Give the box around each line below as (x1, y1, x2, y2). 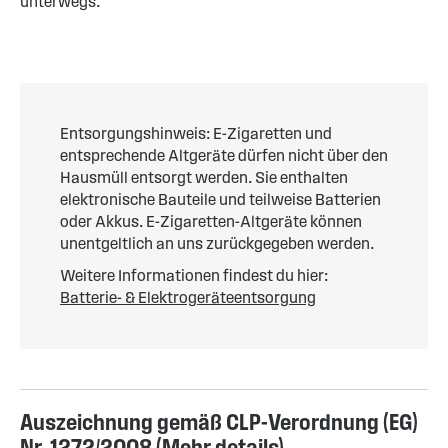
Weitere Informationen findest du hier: (60, 267, 328, 285)
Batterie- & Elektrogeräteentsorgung (60, 289, 316, 307)
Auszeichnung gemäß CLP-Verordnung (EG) (20, 410, 418, 435)
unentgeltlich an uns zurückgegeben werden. (60, 235, 374, 253)
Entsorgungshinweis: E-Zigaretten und (60, 125, 332, 143)
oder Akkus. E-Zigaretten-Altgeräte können (60, 213, 362, 231)
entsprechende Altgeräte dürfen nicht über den (60, 147, 388, 165)
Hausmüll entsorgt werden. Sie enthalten (60, 169, 348, 187)
